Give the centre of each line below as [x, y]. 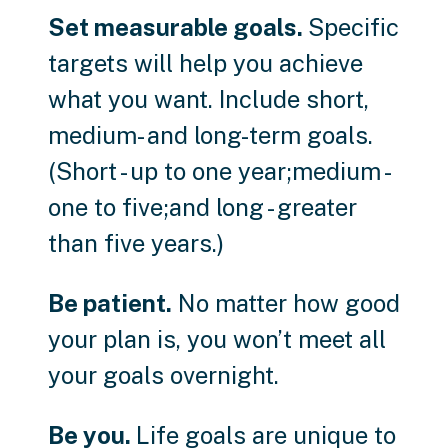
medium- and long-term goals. [210, 135]
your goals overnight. [163, 375]
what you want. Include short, [208, 99]
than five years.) [136, 243]
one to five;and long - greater [202, 207]
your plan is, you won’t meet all [217, 339]
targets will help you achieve [205, 63]
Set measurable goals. [178, 27]
